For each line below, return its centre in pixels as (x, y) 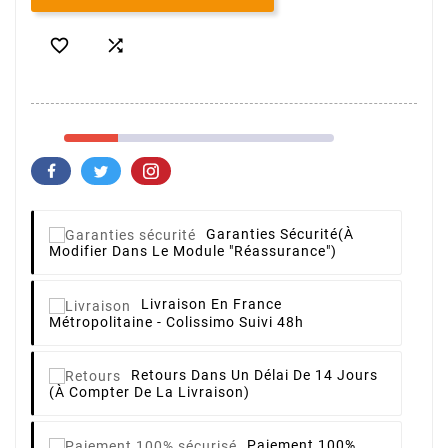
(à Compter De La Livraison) (149, 391)
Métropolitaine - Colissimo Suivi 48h (176, 321)
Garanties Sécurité (272, 233)
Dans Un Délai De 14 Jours (282, 374)
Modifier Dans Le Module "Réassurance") (193, 251)
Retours (159, 374)
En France (246, 304)
